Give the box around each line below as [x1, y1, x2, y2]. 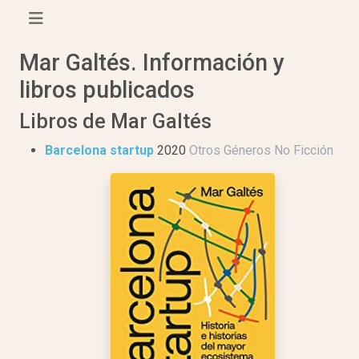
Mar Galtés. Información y [19, 49, 284, 76]
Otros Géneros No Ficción [189, 143, 333, 158]
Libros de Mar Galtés [19, 110, 212, 133]
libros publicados [19, 76, 195, 103]
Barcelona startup [45, 143, 154, 158]
